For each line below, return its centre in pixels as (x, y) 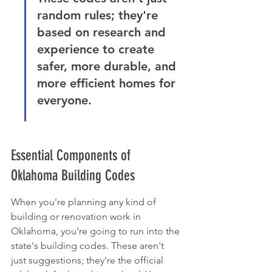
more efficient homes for (108, 83)
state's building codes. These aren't (89, 246)
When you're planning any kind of (85, 202)
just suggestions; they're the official (88, 260)
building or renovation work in (77, 216)
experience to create (97, 49)
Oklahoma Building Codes (73, 175)
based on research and (103, 32)
